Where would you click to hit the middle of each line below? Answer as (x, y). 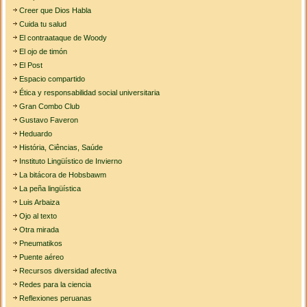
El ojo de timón (44, 52)
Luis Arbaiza (40, 202)
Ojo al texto (38, 216)
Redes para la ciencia (56, 285)
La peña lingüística (50, 189)
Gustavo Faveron (49, 120)
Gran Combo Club (50, 107)
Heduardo (36, 134)
